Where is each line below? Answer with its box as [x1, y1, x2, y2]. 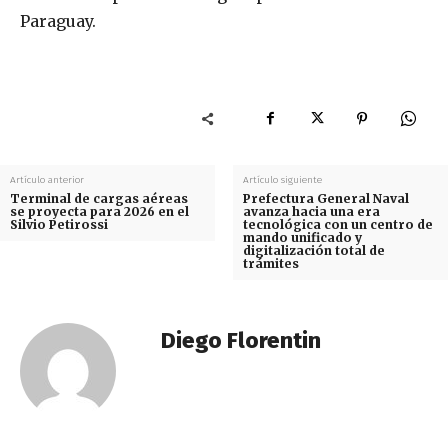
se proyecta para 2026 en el [10, 204, 189, 220]
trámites [242, 256, 299, 272]
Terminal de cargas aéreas [10, 191, 188, 207]
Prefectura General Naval [242, 191, 409, 207]
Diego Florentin [161, 327, 321, 355]
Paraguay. [20, 11, 96, 32]
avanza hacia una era [242, 204, 380, 220]
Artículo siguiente [242, 174, 322, 187]
